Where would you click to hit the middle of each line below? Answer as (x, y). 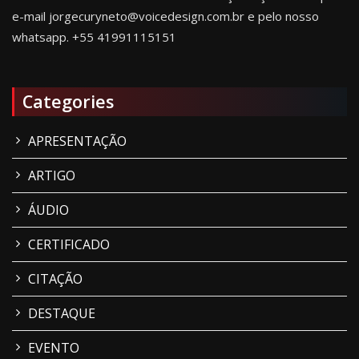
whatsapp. (40, 37)
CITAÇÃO (55, 279)
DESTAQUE (62, 313)
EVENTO (54, 348)
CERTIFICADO (69, 244)
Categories (68, 101)
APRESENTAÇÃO (77, 141)
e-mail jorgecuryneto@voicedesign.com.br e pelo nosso (165, 16)
